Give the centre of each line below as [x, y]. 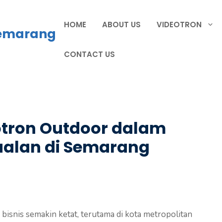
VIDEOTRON [179, 25]
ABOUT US [121, 25]
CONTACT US [89, 54]
